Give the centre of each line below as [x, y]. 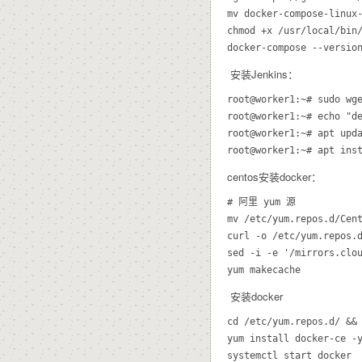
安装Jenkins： [263, 74]
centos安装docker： [274, 176]
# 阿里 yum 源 [261, 202]
